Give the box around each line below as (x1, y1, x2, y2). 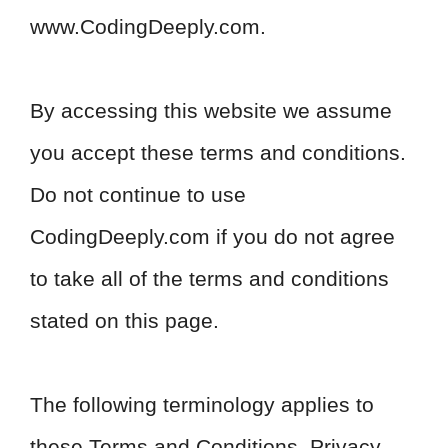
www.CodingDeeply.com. (30, 15, 266, 38)
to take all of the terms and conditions (30, 267, 389, 290)
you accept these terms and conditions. (30, 141, 406, 164)
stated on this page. (30, 309, 219, 332)
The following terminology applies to (30, 393, 374, 416)
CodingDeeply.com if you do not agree (30, 225, 395, 248)
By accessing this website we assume (30, 99, 392, 122)
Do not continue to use (30, 183, 246, 206)
